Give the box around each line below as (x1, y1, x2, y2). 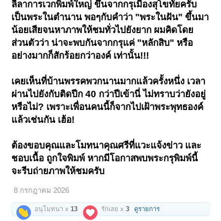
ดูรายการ (134, 205, 160, 213)
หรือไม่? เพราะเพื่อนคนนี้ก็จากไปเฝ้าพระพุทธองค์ (11, 102, 204, 112)
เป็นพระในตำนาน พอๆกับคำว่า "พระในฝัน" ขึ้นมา (11, 12, 209, 23)
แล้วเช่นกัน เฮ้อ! (11, 114, 75, 125)
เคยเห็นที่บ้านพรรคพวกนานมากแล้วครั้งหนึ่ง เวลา (11, 76, 206, 87)
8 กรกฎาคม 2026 (14, 186, 70, 195)
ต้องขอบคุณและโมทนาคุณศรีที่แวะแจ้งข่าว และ (11, 140, 202, 151)
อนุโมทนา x (33, 205, 71, 213)
